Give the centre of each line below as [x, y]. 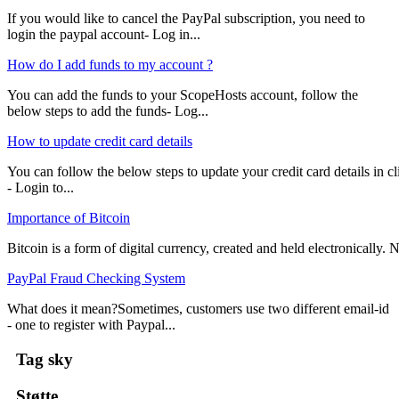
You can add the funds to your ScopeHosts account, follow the [183, 95]
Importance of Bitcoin [69, 218]
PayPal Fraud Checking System [96, 279]
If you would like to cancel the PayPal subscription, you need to [186, 19]
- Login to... [41, 188]
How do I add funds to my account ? [110, 65]
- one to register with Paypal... [91, 325]
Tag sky [40, 359]
